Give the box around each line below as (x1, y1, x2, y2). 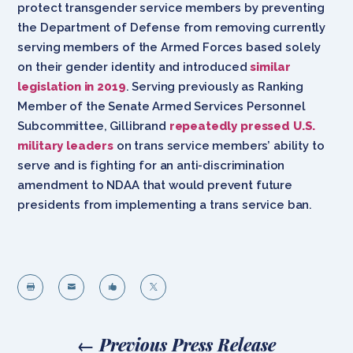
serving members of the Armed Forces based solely (17, 39, 321, 54)
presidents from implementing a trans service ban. (17, 197, 318, 212)
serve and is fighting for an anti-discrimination (17, 158, 285, 173)
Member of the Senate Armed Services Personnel (17, 98, 306, 113)
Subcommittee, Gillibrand (17, 118, 169, 133)
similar (247, 59, 291, 74)
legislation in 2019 (17, 79, 126, 94)
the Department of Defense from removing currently (17, 20, 326, 35)
